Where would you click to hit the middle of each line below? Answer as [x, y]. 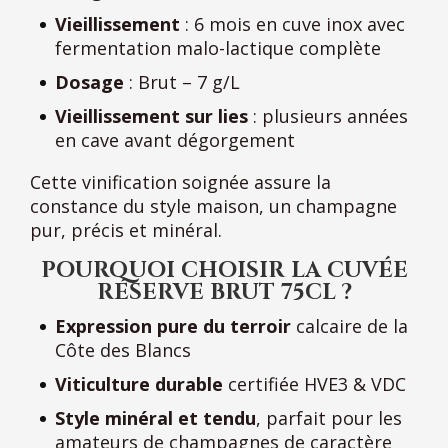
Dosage [89, 81]
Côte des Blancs [123, 349]
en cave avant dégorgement [175, 139]
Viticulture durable [139, 383]
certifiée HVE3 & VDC [314, 383]
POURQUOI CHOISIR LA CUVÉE [224, 270]
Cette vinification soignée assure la [180, 181]
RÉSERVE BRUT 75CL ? [224, 292]
